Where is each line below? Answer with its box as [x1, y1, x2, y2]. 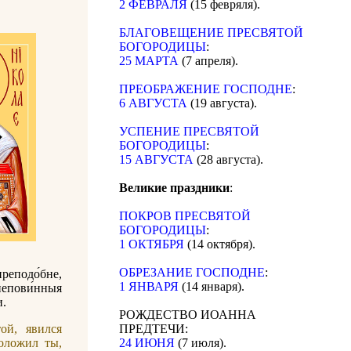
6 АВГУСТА [119, 96, 187, 110]
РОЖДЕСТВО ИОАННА [119, 308, 256, 322]
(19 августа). [187, 96, 257, 110]
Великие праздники [119, 181, 230, 195]
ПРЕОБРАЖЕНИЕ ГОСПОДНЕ [119, 82, 292, 96]
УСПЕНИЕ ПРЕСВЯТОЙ [119, 125, 259, 139]
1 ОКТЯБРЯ [119, 237, 184, 251]
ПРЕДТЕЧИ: [119, 322, 188, 336]
